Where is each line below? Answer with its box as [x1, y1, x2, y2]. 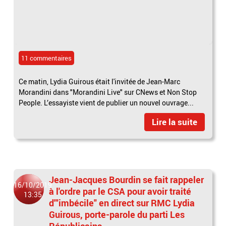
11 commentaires [21, 53, 72, 63]
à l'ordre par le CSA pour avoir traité [49, 185, 192, 197]
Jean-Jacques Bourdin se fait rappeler [49, 173, 204, 186]
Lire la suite [151, 116, 197, 128]
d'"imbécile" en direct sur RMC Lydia [49, 196, 195, 209]
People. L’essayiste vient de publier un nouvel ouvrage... [19, 97, 194, 107]
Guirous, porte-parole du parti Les [49, 208, 185, 220]
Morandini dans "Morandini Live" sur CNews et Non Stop [19, 87, 197, 97]
